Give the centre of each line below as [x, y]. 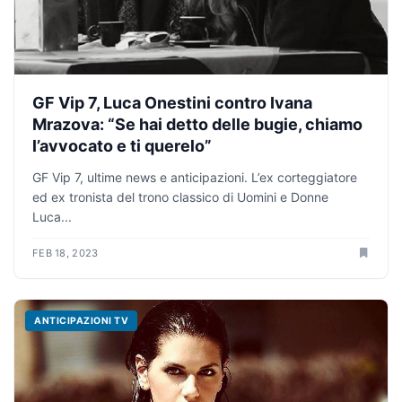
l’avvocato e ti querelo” [122, 146]
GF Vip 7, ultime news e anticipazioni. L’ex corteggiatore [195, 178]
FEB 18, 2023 [66, 253]
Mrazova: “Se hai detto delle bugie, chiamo [197, 125]
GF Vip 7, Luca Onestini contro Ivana [172, 103]
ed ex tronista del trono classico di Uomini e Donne [180, 197]
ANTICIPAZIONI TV [82, 321]
